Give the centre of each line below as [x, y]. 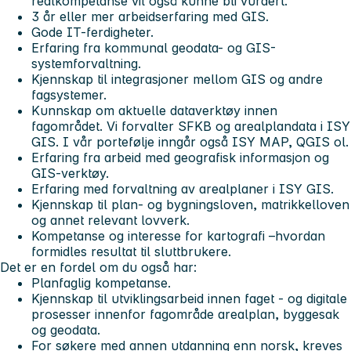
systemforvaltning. [86, 64]
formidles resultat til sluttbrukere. [131, 252]
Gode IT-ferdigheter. [92, 33]
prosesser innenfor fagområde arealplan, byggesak [185, 315]
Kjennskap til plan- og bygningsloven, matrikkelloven [190, 205]
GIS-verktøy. [70, 174]
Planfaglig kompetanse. [101, 283]
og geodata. [66, 330]
